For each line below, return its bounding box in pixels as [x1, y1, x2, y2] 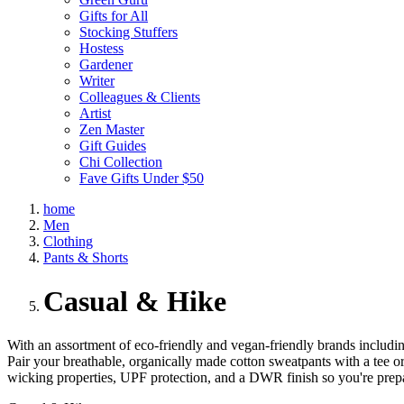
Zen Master [79, 121, 144, 137]
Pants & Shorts [43, 249, 128, 265]
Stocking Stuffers [79, 23, 178, 40]
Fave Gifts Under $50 [79, 170, 204, 186]
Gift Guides [79, 137, 146, 153]
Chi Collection [79, 153, 162, 170]
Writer [79, 72, 115, 88]
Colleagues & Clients [79, 88, 200, 105]
